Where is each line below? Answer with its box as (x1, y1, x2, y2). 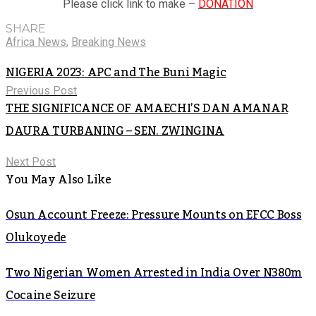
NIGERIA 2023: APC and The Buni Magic (6, 61, 226, 84)
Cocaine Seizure (6, 284, 96, 307)
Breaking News (71, 35, 146, 49)
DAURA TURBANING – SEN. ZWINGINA (6, 119, 225, 142)
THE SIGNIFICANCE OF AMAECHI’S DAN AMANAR (6, 97, 288, 120)
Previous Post (6, 83, 77, 97)
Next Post (6, 154, 56, 169)
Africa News (6, 35, 66, 49)
